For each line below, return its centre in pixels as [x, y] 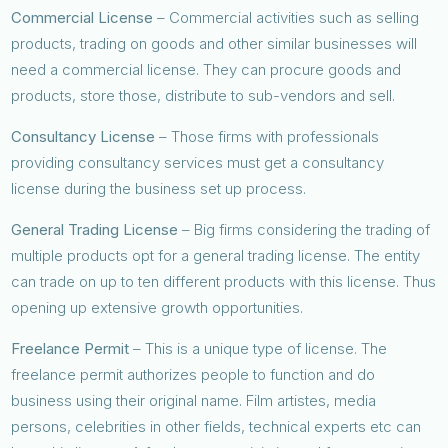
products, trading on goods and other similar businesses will [214, 43]
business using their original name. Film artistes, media [194, 400]
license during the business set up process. [161, 188]
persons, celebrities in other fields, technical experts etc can [216, 426]
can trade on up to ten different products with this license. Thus [224, 281]
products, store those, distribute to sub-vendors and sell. [205, 95]
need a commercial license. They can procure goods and [206, 69]
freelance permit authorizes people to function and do [193, 374]
